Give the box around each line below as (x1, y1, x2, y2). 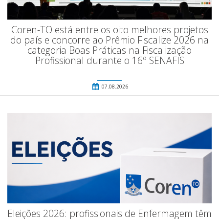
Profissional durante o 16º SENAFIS (35, 53, 184, 67)
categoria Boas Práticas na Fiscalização (27, 43, 192, 57)
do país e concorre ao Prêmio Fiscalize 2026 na (10, 33, 209, 46)
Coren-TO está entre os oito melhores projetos (11, 22, 208, 36)
